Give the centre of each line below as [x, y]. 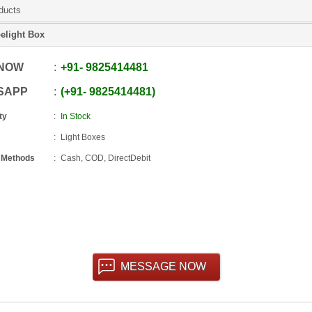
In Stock [75, 116]
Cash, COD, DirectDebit [105, 158]
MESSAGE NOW [163, 266]
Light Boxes [83, 137]
